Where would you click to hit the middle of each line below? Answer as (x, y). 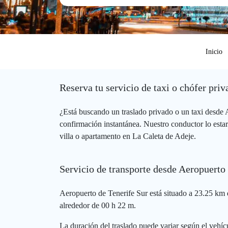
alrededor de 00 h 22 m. (98, 205)
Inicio (214, 52)
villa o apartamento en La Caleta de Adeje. (128, 136)
